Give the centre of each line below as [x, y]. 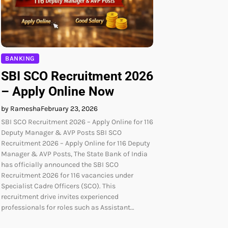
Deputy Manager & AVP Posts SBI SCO [61, 132]
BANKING [20, 58]
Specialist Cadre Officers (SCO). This [58, 186]
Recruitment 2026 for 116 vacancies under [67, 175]
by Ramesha [21, 108]
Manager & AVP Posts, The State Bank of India [74, 154]
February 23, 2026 [69, 108]
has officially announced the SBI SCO [60, 164]
